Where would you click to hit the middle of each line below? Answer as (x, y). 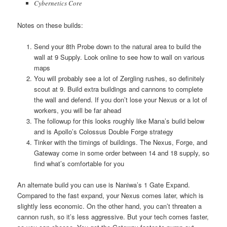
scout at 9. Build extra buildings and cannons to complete (118, 89)
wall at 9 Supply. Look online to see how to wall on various (119, 57)
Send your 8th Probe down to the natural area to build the (117, 46)
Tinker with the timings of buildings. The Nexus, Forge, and (120, 142)
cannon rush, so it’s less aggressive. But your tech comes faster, (113, 216)
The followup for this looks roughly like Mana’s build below (119, 121)
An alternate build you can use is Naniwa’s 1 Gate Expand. (104, 184)
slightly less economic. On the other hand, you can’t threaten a (110, 206)
